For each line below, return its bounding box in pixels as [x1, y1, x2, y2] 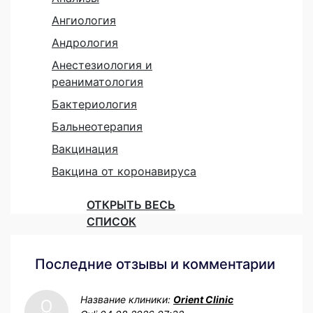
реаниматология [52, 74, 143, 89]
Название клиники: [80, 293, 173, 305]
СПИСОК [87, 214, 136, 228]
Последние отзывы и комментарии [35, 255, 275, 272]
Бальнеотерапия [52, 119, 143, 133]
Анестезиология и [52, 57, 152, 72]
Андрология [52, 35, 118, 50]
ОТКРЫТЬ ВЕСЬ [87, 197, 175, 212]
